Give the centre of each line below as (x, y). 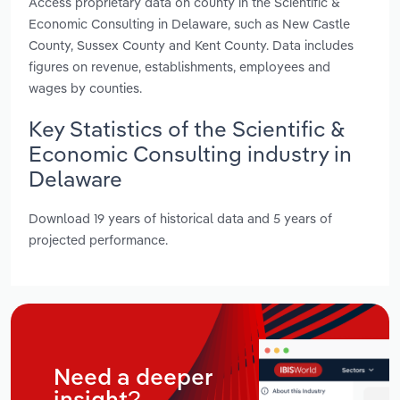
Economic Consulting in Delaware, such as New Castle (189, 23)
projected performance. (98, 240)
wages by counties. (85, 87)
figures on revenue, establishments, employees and (179, 66)
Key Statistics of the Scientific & (187, 128)
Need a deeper (133, 378)
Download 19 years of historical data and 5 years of (180, 219)
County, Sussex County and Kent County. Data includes (191, 45)
